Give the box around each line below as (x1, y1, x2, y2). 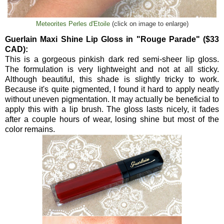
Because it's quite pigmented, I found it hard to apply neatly (5, 85, 219, 94)
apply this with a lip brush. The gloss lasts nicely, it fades (5, 105, 219, 114)
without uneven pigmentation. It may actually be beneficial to (5, 95, 219, 104)
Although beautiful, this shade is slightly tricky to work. (5, 75, 219, 84)
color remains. (5, 125, 55, 134)
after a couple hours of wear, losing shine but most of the (5, 115, 219, 124)
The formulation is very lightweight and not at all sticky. (5, 65, 219, 74)
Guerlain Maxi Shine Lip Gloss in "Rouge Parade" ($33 (5, 35, 219, 44)
